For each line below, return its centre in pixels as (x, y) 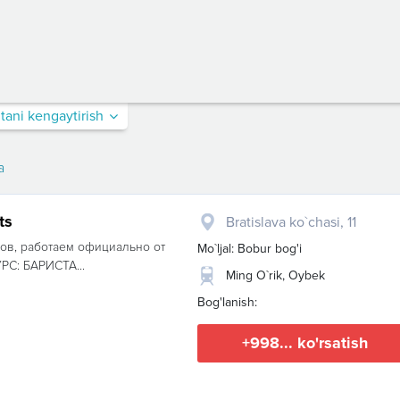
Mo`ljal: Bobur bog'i (250, 249)
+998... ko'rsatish (304, 343)
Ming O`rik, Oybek (275, 275)
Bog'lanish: (227, 302)
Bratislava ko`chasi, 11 (291, 222)
